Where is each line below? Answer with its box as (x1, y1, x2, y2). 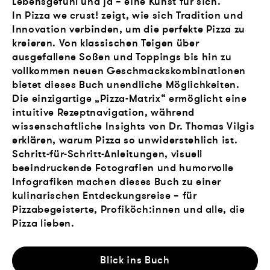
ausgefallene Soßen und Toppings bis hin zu (12, 50, 232, 64)
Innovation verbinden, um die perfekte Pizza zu (12, 22, 246, 37)
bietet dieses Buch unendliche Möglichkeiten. (12, 78, 240, 92)
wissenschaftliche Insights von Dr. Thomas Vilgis (12, 119, 255, 134)
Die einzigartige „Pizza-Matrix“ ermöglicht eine (12, 92, 247, 106)
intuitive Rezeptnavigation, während (12, 105, 195, 120)
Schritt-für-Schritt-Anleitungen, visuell (12, 147, 203, 162)
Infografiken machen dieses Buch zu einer (12, 175, 222, 189)
